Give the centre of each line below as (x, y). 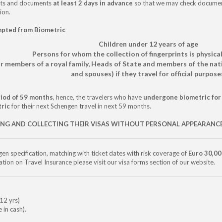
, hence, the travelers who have (98, 97)
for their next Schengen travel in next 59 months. (81, 106)
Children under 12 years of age (148, 44)
